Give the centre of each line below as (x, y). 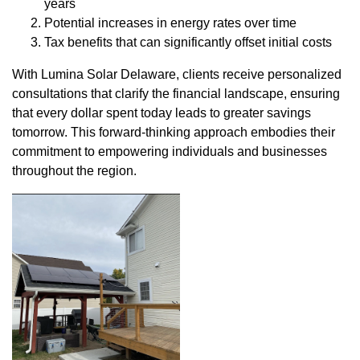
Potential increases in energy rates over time (170, 23)
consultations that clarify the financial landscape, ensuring (176, 94)
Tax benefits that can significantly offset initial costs (188, 43)
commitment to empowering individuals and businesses (170, 152)
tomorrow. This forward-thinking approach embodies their (174, 133)
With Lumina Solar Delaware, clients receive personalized (177, 75)
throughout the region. (74, 171)
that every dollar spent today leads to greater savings (162, 113)
